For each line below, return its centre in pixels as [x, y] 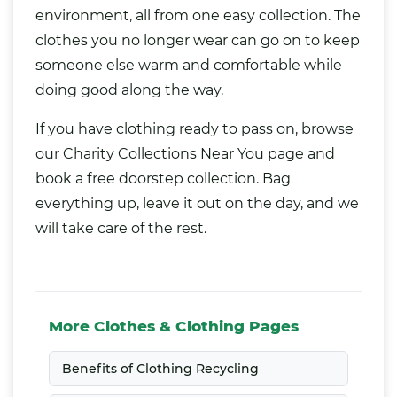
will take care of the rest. [121, 228]
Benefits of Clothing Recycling [160, 368]
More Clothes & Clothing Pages [174, 326]
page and [300, 154]
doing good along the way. [129, 90]
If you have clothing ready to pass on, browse [195, 129]
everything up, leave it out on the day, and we [197, 203]
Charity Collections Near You [163, 154]
